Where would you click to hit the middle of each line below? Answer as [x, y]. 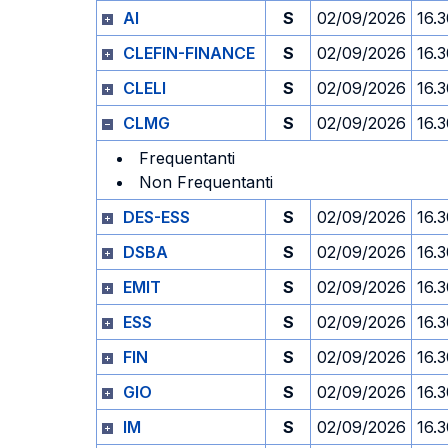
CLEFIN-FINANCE [189, 53]
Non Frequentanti [206, 182]
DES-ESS [156, 217]
